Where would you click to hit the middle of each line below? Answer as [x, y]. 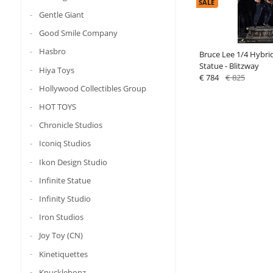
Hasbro [52, 51]
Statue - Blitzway [229, 66]
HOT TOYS [57, 106]
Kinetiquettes [63, 254]
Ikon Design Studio [73, 162]
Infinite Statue [65, 180]
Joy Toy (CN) [61, 236]
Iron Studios [61, 217]
